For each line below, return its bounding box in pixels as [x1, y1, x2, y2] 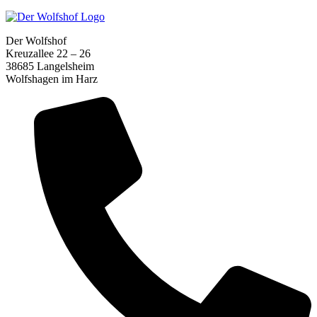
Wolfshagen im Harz [6, 73, 98, 86]
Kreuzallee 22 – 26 [6, 47, 91, 60]
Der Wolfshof [6, 35, 67, 47]
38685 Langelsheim [6, 60, 94, 73]
